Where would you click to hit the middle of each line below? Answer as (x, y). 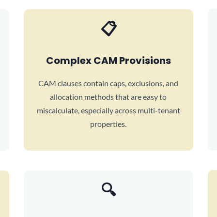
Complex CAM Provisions (108, 61)
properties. (108, 124)
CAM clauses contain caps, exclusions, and (108, 83)
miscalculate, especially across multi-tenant (108, 110)
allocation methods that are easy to (108, 97)
